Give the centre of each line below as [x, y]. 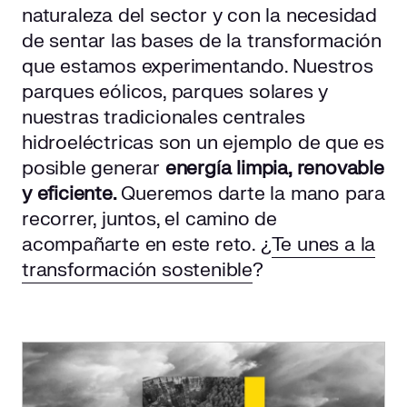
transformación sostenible [138, 270]
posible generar [94, 168]
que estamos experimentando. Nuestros [198, 66]
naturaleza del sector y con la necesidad [199, 15]
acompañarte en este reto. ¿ [147, 244]
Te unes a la [323, 244]
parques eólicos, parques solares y [175, 92]
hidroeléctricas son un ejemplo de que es [203, 143]
